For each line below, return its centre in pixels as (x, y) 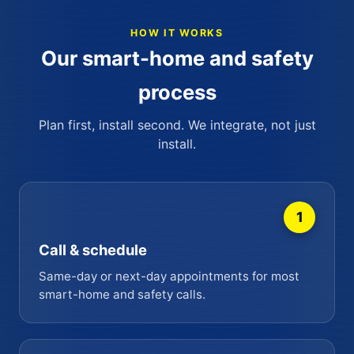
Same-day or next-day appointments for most (169, 276)
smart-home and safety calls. (122, 294)
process (177, 92)
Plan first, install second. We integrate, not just (177, 124)
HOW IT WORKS (177, 32)
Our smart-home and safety (177, 58)
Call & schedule (93, 249)
